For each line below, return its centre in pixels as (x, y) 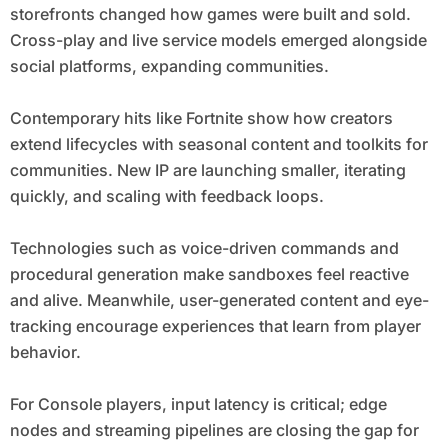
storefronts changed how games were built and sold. (210, 14)
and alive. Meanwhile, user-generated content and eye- (219, 300)
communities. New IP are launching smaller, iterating (207, 170)
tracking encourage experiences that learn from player (215, 326)
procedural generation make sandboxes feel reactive (209, 274)
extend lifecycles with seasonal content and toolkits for (218, 144)
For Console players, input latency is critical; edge (198, 404)
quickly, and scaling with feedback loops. (166, 196)
